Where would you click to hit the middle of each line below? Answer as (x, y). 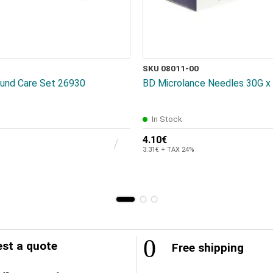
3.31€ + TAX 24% (168, 150)
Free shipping (206, 248)
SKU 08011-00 (171, 69)
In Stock (167, 119)
